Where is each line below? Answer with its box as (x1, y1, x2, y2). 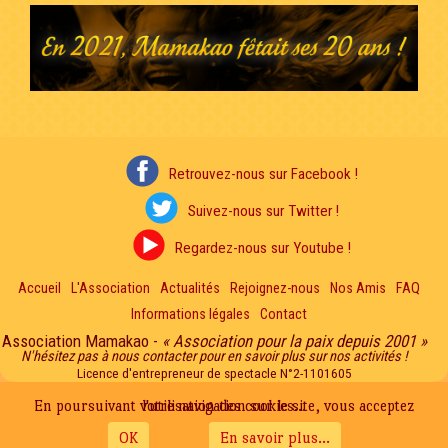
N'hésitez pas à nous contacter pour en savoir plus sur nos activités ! (20, 348, 408, 366)
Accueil (18, 280, 61, 298)
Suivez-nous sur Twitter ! (187, 202, 339, 221)
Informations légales (131, 306, 250, 324)
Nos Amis (330, 280, 386, 298)
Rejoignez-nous (230, 280, 320, 298)
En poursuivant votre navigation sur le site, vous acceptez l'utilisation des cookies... (142, 396, 306, 414)
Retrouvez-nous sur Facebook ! (168, 165, 358, 184)
